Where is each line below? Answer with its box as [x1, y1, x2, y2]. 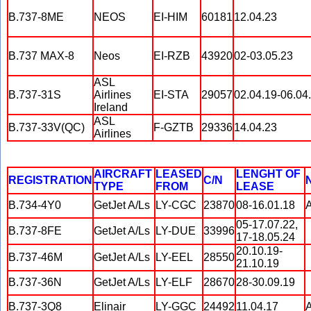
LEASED [155, 168, 202, 180]
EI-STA [153, 89, 189, 101]
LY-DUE [155, 225, 196, 237]
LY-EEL [155, 251, 193, 263]
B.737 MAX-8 [8, 50, 74, 62]
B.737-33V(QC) [8, 121, 85, 133]
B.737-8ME [8, 11, 64, 23]
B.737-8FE [8, 225, 62, 237]
